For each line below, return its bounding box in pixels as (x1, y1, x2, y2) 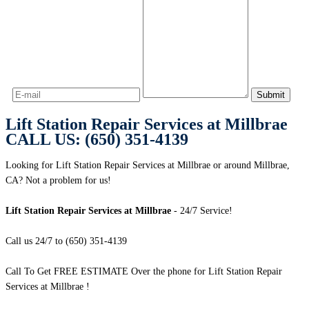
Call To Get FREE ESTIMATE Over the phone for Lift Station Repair (6, 266, 282, 277)
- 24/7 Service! (171, 206, 232, 217)
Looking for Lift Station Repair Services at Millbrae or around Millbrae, (6, 160, 290, 171)
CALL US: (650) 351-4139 (6, 130, 188, 149)
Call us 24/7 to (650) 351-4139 (6, 236, 127, 247)
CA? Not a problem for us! (6, 175, 111, 186)
